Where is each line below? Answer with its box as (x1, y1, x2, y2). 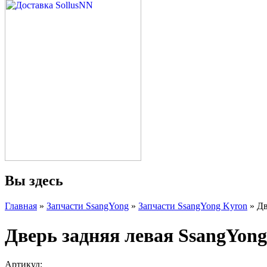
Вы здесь (5, 173, 63, 189)
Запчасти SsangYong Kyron (138, 201, 247, 212)
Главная (5, 201, 37, 212)
